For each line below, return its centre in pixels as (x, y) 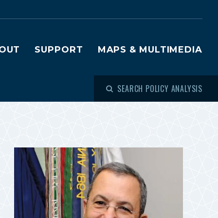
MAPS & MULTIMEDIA (150, 50)
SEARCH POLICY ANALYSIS (160, 89)
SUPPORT (59, 50)
